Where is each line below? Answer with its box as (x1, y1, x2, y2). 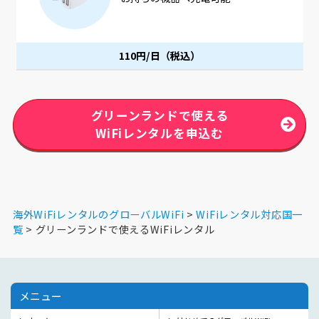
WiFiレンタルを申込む (95, 124, 224, 142)
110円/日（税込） (121, 48, 203, 63)
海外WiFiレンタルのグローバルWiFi (12, 206, 184, 222)
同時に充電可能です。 (122, 5, 222, 21)
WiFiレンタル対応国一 (196, 206, 303, 222)
